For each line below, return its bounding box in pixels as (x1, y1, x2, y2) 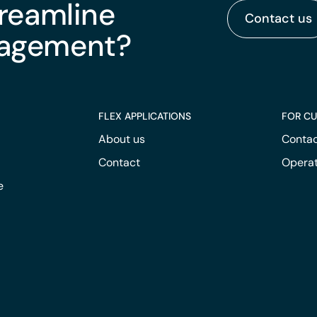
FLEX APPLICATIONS (98, 110, 191, 123)
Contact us (244, 10, 312, 28)
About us (98, 132, 145, 147)
